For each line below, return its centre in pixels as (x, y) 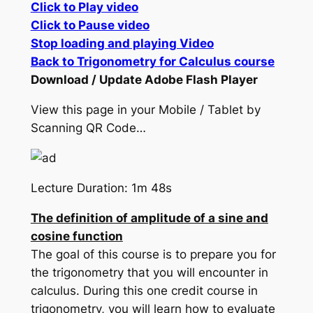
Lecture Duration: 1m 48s (101, 188)
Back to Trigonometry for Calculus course (152, 62)
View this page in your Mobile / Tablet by (145, 110)
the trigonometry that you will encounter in (149, 272)
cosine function (77, 236)
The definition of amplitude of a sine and (149, 218)
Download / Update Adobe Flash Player (144, 80)
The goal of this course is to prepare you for (153, 254)
